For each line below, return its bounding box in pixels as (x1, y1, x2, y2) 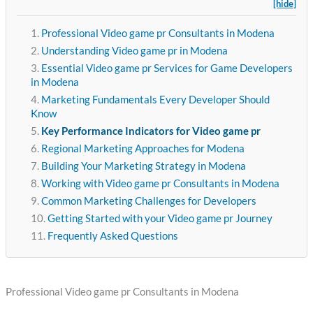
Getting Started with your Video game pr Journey (47, 212, 272, 225)
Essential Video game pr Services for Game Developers (41, 62, 293, 75)
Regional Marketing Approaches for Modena (41, 143, 245, 155)
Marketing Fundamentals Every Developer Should (41, 94, 270, 106)
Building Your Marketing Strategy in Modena (41, 160, 246, 173)
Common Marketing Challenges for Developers (41, 195, 256, 208)
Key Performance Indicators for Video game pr (41, 125, 261, 138)
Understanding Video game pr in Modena (41, 45, 228, 57)
